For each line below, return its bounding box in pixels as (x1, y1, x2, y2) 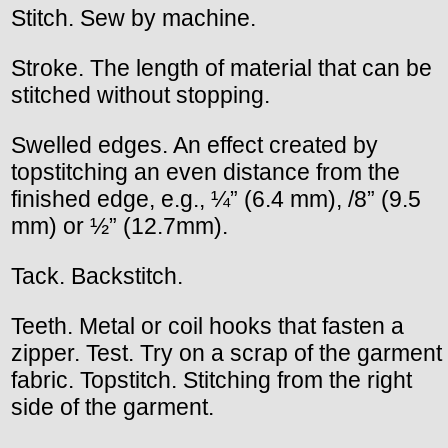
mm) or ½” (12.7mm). (11, 212, 228, 239)
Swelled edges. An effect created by (11, 131, 378, 158)
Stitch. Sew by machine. (11, 4, 256, 31)
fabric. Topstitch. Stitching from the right (11, 366, 412, 393)
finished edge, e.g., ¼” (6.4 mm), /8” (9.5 (11, 185, 421, 212)
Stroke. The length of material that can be (11, 54, 432, 81)
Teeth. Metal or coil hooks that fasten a (11, 312, 404, 339)
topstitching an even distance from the (11, 158, 400, 185)
